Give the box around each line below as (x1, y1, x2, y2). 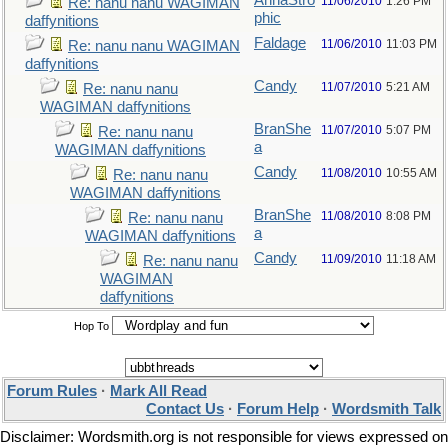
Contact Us (146, 401, 224, 417)
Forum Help (237, 401, 319, 417)
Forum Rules (7, 383, 97, 399)
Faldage (254, 35, 306, 51)
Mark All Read (110, 383, 207, 399)
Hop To (74, 320, 109, 332)
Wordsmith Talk (332, 401, 441, 417)
